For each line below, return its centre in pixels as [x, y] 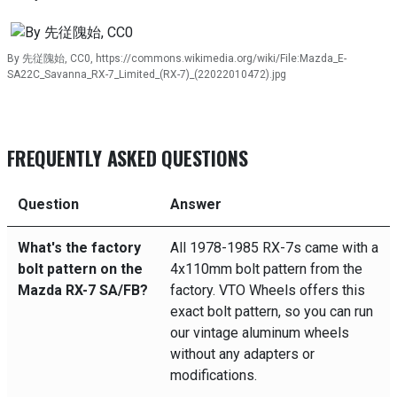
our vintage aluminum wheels [260, 333]
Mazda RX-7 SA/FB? [83, 290]
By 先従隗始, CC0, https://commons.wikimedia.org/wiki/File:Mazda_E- [177, 58]
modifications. [214, 375]
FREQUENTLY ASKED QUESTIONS [128, 158]
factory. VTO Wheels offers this [268, 290]
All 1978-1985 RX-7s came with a [274, 248]
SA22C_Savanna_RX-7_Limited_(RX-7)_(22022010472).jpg [147, 74]
